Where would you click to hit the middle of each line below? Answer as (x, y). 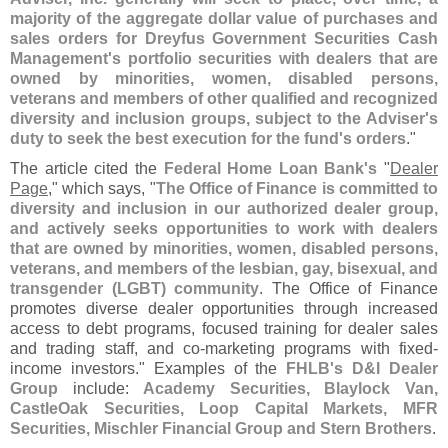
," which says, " (102, 188)
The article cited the (87, 168)
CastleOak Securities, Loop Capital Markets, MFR (224, 408)
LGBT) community (188, 288)
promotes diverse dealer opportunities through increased (224, 308)
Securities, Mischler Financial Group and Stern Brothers (221, 428)
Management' (61, 58)
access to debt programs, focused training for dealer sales (224, 328)
